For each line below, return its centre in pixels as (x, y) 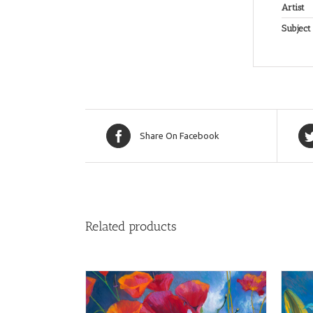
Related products (131, 226)
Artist (293, 7)
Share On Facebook (180, 136)
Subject (296, 28)
